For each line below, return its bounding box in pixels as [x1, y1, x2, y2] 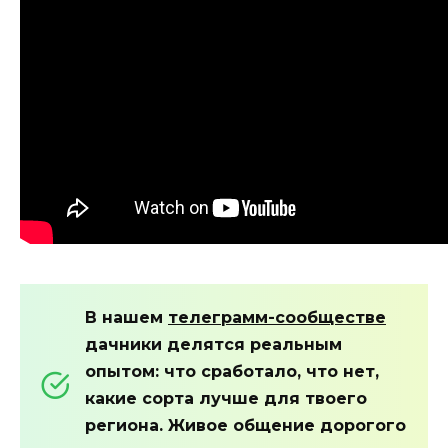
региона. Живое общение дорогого [85, 415, 406, 435]
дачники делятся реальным [85, 334, 342, 354]
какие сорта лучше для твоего [85, 388, 367, 408]
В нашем [85, 307, 168, 327]
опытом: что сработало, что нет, [85, 361, 379, 381]
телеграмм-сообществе [168, 307, 386, 327]
